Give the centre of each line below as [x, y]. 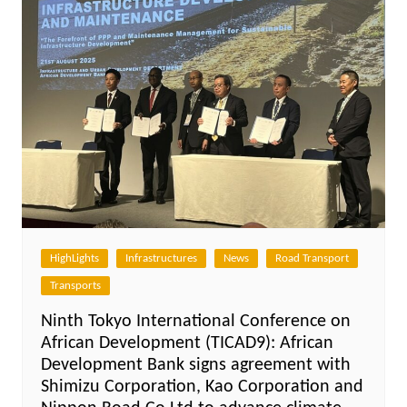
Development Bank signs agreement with [195, 365]
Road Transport [312, 258]
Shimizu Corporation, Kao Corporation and [202, 387]
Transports [75, 285]
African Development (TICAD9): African [187, 343]
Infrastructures [161, 258]
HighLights [74, 258]
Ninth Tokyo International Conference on [195, 321]
